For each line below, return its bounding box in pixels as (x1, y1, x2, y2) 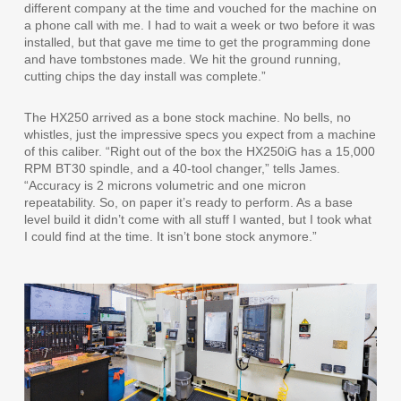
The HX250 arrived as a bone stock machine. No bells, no (23, 109, 351, 124)
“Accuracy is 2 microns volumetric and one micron (23, 177, 306, 192)
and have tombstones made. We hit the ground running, (23, 51, 341, 66)
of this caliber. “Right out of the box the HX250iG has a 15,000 (23, 143, 375, 158)
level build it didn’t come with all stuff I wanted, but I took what (23, 211, 371, 226)
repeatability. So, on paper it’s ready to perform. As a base (23, 194, 353, 209)
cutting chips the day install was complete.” (23, 68, 266, 83)
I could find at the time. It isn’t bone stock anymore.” (23, 228, 317, 243)
